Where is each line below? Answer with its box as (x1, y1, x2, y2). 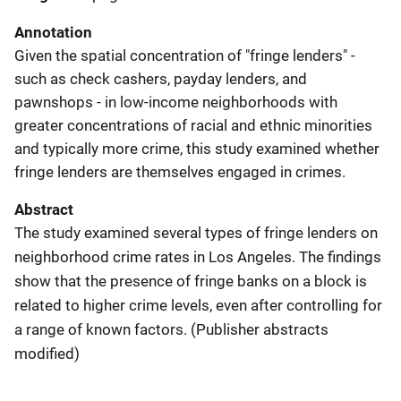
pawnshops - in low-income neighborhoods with (14, 93, 337, 111)
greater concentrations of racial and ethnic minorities (14, 116, 372, 134)
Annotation (14, 23, 92, 41)
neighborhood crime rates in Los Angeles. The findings (14, 248, 381, 266)
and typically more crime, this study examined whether (14, 140, 380, 158)
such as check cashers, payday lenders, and (14, 70, 307, 88)
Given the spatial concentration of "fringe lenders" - (14, 47, 355, 64)
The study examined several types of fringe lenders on (14, 224, 378, 242)
